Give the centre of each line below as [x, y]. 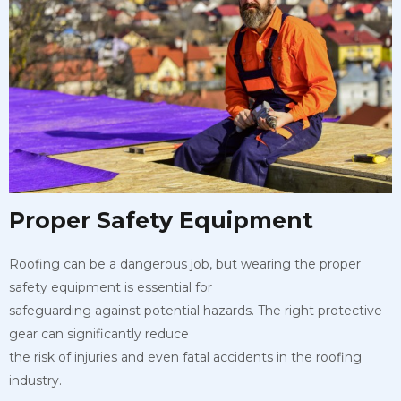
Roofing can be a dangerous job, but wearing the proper [185, 264]
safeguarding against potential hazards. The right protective [196, 311]
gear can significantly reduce [99, 334]
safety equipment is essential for [111, 288]
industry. [35, 381]
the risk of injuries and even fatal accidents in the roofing [185, 358]
